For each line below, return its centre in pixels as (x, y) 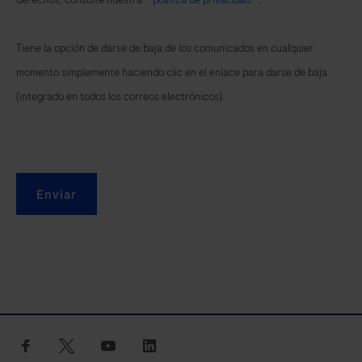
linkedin (178, 345)
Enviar (57, 195)
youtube (139, 345)
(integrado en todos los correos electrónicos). (121, 97)
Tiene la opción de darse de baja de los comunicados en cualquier (165, 48)
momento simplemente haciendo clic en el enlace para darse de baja (172, 73)
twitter (93, 345)
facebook (60, 345)
